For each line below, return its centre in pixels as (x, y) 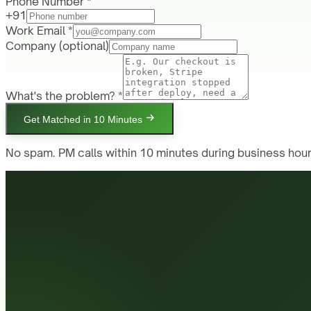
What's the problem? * (64, 96)
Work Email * (39, 31)
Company (31, 46)
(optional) (84, 46)
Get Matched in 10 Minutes (83, 120)
